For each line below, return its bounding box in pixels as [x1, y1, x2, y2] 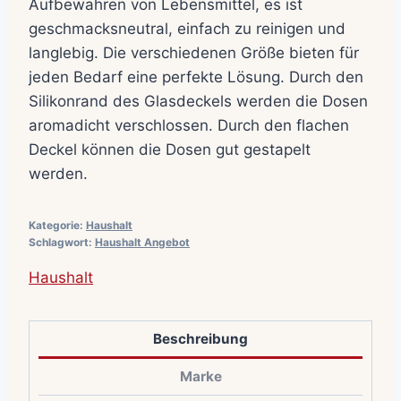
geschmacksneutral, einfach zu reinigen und [29, 20, 346, 38]
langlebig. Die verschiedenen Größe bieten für [29, 44, 359, 63]
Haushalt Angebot [95, 235, 190, 250]
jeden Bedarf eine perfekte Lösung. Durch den [29, 68, 363, 87]
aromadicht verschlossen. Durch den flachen [29, 116, 349, 135]
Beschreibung [153, 329, 248, 347]
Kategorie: [29, 218, 86, 233]
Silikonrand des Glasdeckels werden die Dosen [29, 92, 368, 111]
